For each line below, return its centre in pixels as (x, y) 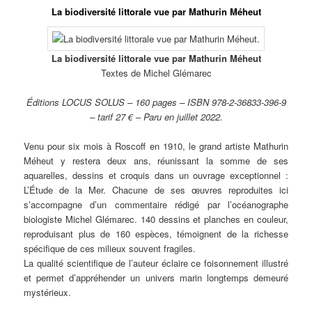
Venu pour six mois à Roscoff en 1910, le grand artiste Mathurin (156, 146)
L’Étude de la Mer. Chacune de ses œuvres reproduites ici (156, 190)
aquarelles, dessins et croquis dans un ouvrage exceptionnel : (156, 175)
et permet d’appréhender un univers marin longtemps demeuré (156, 278)
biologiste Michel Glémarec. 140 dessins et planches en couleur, (156, 219)
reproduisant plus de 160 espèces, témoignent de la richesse (156, 234)
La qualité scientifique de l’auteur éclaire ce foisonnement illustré (156, 263)
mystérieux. (48, 292)
